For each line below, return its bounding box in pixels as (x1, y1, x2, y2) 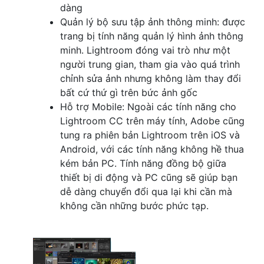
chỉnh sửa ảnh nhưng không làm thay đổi (60, 72, 241, 84)
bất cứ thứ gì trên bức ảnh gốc (60, 86, 197, 98)
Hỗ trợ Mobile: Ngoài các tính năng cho (60, 100, 236, 113)
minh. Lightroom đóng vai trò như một (60, 44, 230, 56)
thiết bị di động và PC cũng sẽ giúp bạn (60, 171, 237, 183)
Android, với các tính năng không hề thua (60, 143, 244, 155)
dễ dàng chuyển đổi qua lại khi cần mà (60, 185, 232, 197)
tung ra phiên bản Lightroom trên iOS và (60, 128, 240, 141)
